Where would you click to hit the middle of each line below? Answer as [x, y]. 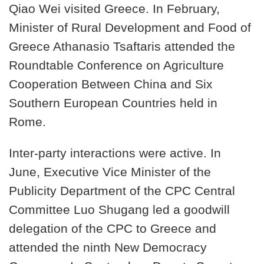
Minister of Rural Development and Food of [130, 28]
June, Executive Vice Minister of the [110, 172]
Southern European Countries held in [113, 103]
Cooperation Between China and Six [111, 85]
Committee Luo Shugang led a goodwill [119, 209]
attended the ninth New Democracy [108, 247]
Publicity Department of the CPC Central [122, 191]
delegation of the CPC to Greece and [113, 228]
